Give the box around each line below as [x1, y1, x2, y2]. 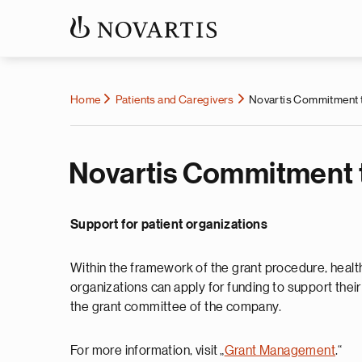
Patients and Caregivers [115, 94, 234, 105]
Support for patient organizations [70, 218, 268, 231]
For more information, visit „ [70, 344, 225, 357]
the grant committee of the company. [70, 301, 284, 314]
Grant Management [224, 344, 336, 357]
